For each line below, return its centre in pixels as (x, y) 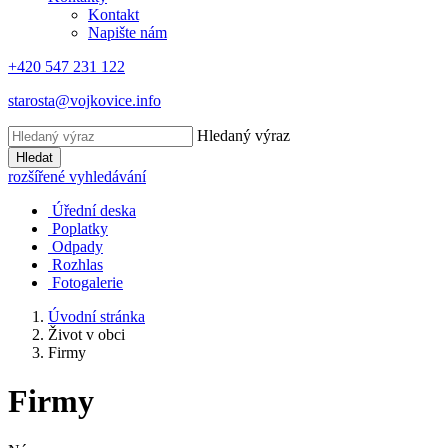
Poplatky (80, 228)
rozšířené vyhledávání (77, 176)
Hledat (34, 157)
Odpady (77, 246)
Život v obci (86, 334)
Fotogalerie (87, 282)
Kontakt (113, 14)
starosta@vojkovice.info (84, 100)
